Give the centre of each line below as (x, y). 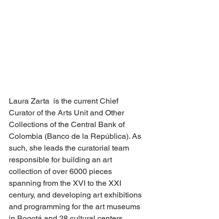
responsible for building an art (61, 159)
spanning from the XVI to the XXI (66, 183)
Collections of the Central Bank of (68, 124)
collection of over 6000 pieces (61, 171)
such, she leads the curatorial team (70, 148)
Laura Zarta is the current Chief (65, 101)
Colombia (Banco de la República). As (76, 136)
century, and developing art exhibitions (76, 195)
